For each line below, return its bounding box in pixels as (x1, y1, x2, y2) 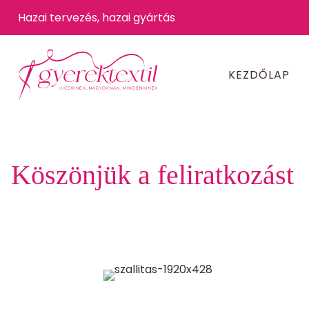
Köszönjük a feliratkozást (11, 159, 294, 190)
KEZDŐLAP (228, 67, 290, 83)
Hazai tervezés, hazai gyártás (18, 10, 175, 26)
